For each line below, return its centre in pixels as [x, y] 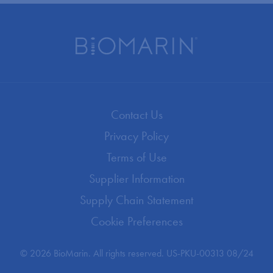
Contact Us [136, 115]
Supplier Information [136, 179]
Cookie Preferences [136, 222]
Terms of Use [136, 158]
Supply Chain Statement [136, 200]
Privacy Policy [136, 136]
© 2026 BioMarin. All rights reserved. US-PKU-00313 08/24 [136, 253]
